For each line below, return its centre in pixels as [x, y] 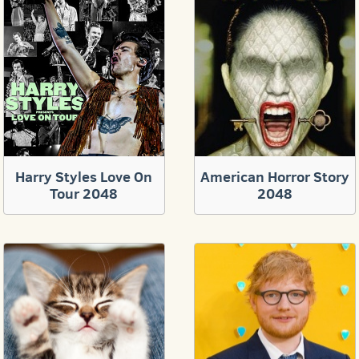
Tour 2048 [84, 193]
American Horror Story [275, 176]
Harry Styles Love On [84, 176]
